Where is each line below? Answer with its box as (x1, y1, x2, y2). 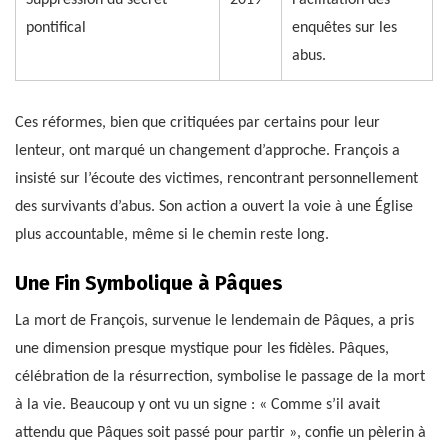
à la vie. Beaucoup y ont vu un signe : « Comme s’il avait (15, 396, 380, 413)
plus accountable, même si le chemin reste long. (15, 226, 329, 243)
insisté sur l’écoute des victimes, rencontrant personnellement (15, 170, 418, 187)
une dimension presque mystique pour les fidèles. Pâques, (15, 340, 389, 357)
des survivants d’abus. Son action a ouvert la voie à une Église (15, 198, 413, 215)
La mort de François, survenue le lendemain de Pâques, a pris (15, 312, 414, 329)
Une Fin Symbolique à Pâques (15, 270, 283, 295)
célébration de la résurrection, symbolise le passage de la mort (15, 368, 425, 385)
